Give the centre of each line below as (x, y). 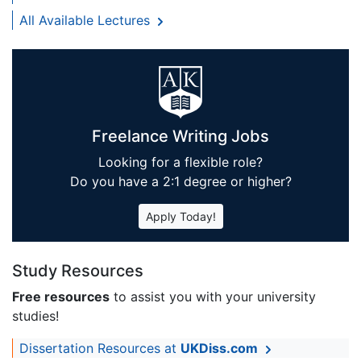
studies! (35, 316)
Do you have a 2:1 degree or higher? (180, 182)
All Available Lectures (87, 21)
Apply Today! (180, 217)
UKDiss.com (219, 349)
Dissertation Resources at (100, 349)
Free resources (61, 297)
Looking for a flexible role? (180, 162)
